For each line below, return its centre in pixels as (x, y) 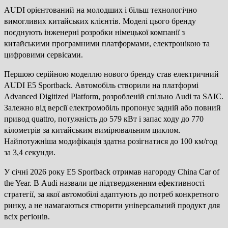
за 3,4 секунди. (30, 153)
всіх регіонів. (27, 217)
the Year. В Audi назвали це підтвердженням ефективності (104, 183)
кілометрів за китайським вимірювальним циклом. (92, 130)
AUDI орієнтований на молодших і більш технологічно (101, 10)
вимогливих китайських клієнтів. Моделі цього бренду (100, 21)
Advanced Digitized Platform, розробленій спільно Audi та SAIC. (114, 97)
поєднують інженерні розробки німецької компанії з (94, 33)
